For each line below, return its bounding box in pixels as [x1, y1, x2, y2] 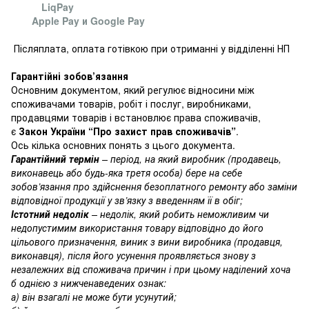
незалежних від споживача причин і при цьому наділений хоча [11, 262, 290, 276]
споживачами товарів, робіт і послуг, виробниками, [11, 97, 251, 110]
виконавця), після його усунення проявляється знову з [11, 248, 256, 262]
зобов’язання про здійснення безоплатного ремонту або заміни [11, 179, 297, 193]
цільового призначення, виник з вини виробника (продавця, [11, 235, 283, 248]
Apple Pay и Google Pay [32, 14, 145, 28]
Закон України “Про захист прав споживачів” [19, 124, 236, 138]
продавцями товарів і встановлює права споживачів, [11, 110, 261, 124]
